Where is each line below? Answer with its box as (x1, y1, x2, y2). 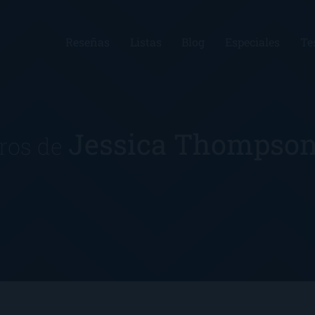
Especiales (225, 34, 281, 49)
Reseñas (65, 34, 110, 49)
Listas (129, 34, 162, 49)
